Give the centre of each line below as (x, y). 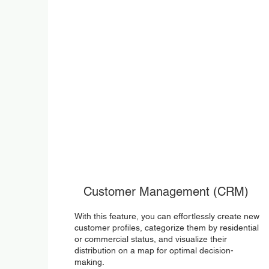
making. (89, 262)
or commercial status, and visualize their (150, 239)
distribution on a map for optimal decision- (154, 250)
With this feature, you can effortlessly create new (167, 216)
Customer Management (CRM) (166, 192)
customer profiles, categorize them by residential (166, 228)
